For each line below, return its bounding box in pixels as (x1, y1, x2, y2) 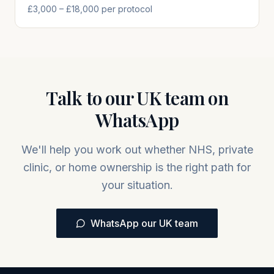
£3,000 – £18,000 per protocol (28, 4, 152, 14)
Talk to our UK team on (46, 86, 228, 110)
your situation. (101, 179, 173, 191)
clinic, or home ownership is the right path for (23, 161, 251, 174)
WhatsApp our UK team (91, 217, 198, 229)
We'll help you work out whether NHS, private (21, 143, 253, 156)
